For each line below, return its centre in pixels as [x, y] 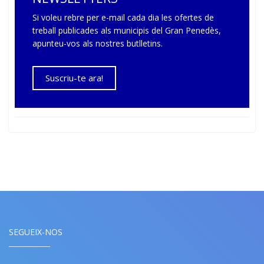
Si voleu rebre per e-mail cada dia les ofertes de [123, 18]
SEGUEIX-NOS [36, 232]
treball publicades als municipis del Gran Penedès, [127, 31]
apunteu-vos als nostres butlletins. [98, 44]
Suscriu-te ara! [74, 78]
